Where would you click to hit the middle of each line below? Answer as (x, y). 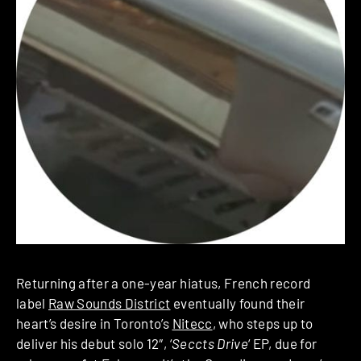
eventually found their (238, 303)
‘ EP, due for (282, 344)
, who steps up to (263, 324)
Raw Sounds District (110, 303)
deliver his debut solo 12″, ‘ (94, 344)
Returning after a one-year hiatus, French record (164, 283)
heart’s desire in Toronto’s (94, 324)
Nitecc (192, 324)
